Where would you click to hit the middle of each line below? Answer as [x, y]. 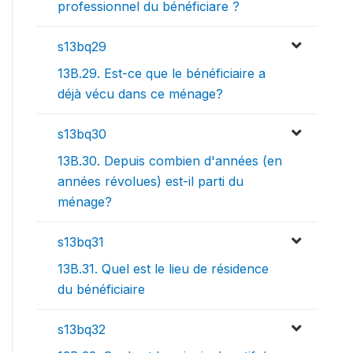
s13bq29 [82, 46]
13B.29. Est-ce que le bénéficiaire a [162, 73]
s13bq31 [81, 242]
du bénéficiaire [101, 289]
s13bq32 [82, 329]
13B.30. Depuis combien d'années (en [170, 160]
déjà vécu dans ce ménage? [140, 93]
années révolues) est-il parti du [150, 181]
